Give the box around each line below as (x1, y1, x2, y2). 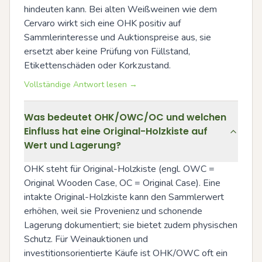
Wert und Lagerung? (24, 138, 121, 152)
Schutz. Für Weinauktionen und (24, 232, 148, 246)
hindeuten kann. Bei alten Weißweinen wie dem (24, 2, 217, 16)
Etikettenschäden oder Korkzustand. (24, 58, 171, 72)
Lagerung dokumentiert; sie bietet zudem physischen (24, 218, 237, 232)
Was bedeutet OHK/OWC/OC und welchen (24, 110, 226, 124)
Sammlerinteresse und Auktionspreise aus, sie (24, 30, 211, 44)
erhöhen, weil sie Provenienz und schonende (24, 204, 202, 218)
